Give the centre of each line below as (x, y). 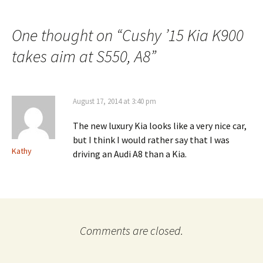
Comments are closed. (131, 230)
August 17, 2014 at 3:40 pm (114, 101)
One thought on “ (67, 35)
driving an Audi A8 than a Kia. (130, 154)
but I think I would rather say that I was (151, 139)
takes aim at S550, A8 (81, 56)
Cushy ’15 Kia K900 (183, 35)
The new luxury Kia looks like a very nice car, (160, 125)
